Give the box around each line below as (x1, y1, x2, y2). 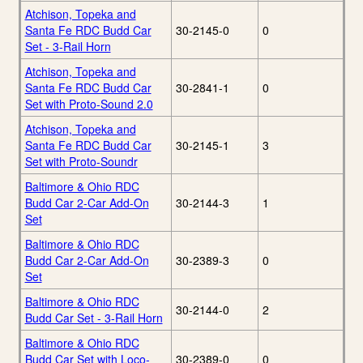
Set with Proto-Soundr (24, 153, 138, 170)
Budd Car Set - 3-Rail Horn (24, 310, 163, 327)
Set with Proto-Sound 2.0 (24, 96, 153, 113)
